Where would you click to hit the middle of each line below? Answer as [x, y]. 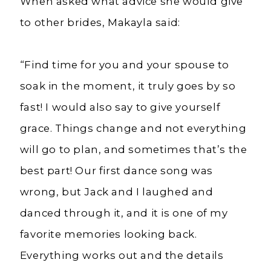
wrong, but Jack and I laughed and [116, 192]
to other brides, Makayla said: [101, 23]
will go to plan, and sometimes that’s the [133, 150]
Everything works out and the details [122, 256]
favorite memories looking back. [108, 234]
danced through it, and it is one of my [124, 213]
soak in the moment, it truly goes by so [128, 86]
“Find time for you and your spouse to [124, 65]
